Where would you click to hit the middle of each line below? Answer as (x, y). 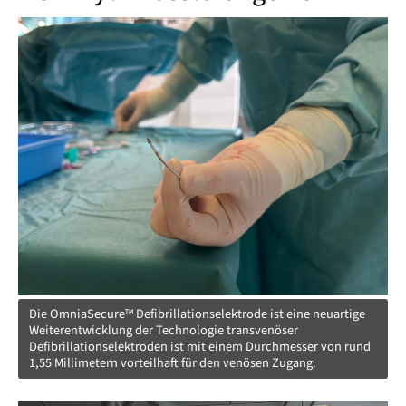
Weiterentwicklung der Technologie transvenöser (164, 331)
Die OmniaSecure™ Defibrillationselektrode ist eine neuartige (197, 314)
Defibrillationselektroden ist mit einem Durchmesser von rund (200, 347)
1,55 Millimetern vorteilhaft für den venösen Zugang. (173, 363)
